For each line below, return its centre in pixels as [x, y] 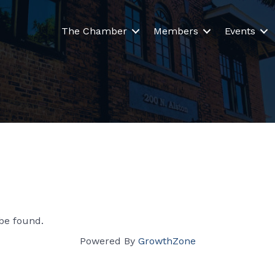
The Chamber [95, 31]
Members [176, 31]
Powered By [109, 241]
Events [240, 31]
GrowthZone [167, 241]
